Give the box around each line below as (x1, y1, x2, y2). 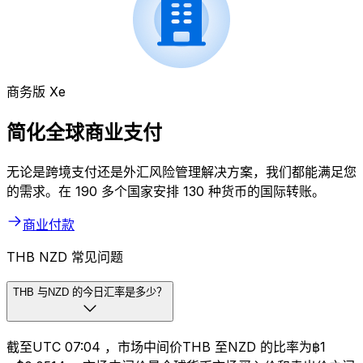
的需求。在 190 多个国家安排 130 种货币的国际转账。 (6, 182, 325, 199)
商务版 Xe (6, 83, 66, 100)
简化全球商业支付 (6, 121, 162, 145)
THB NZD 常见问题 (6, 248, 123, 265)
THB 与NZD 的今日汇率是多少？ (13, 285, 167, 298)
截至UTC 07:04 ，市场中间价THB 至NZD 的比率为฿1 (6, 339, 326, 356)
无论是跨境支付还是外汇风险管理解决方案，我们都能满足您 (6, 163, 357, 180)
